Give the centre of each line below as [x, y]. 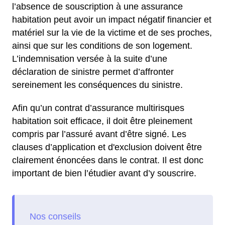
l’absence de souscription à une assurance [97, 7]
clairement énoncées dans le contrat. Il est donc [108, 160]
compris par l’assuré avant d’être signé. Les [99, 134]
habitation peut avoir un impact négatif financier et [112, 20]
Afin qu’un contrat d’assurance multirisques [98, 108]
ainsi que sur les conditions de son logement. [102, 46]
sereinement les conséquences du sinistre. [97, 85]
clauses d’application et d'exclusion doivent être [107, 147]
